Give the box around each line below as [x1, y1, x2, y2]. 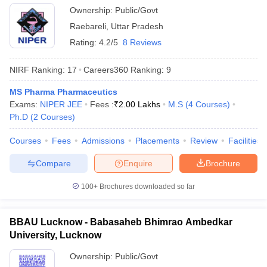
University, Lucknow [10, 230, 101, 240]
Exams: [10, 100, 40, 109]
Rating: [70, 38, 99, 47]
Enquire [123, 158, 153, 168]
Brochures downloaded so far [98, 182, 195, 191]
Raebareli [70, 21, 106, 31]
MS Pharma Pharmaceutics [10, 87, 117, 97]
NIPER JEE [40, 100, 82, 109]
